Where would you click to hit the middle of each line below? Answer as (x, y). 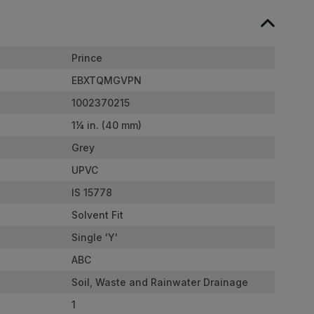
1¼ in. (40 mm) (107, 125)
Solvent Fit (97, 215)
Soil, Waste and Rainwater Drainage (160, 282)
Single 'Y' (95, 238)
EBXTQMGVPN (107, 81)
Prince (87, 58)
